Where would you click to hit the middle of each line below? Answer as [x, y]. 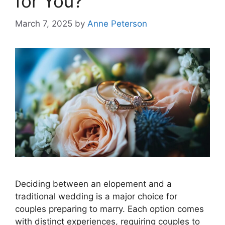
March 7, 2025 [44, 23]
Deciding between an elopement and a [93, 184]
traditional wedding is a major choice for [96, 197]
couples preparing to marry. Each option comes [109, 209]
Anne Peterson [117, 23]
